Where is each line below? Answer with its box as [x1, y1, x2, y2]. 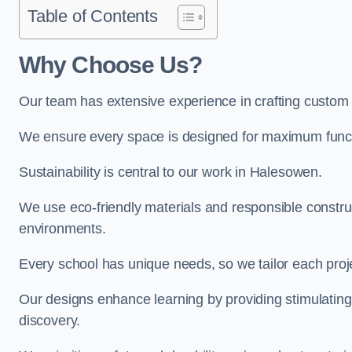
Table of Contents [27, 6, 158, 26]
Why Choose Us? [19, 52, 203, 78]
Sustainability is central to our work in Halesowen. [19, 164, 322, 180]
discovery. [19, 313, 81, 328]
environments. [19, 221, 106, 236]
